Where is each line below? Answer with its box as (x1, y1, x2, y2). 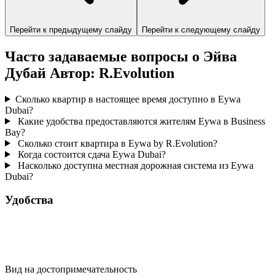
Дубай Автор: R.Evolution (5, 64, 174, 81)
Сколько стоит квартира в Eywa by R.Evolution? (15, 137, 217, 149)
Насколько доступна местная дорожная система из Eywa (15, 160, 254, 171)
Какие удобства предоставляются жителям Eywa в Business (15, 115, 265, 126)
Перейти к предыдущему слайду (10, 25, 132, 34)
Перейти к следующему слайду (142, 25, 260, 34)
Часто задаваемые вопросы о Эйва (5, 48, 237, 64)
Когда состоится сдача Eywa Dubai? (15, 149, 166, 160)
